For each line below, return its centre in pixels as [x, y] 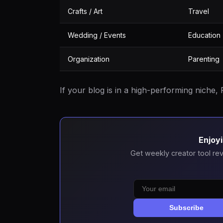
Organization [89, 59]
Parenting [204, 59]
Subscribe [186, 208]
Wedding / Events [97, 35]
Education [204, 35]
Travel [199, 11]
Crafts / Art [85, 11]
